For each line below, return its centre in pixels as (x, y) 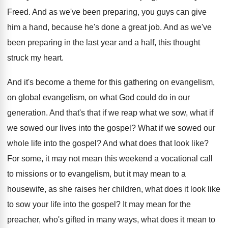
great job (144, 27)
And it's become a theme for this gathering (82, 82)
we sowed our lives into (49, 128)
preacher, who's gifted (46, 220)
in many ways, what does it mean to (151, 220)
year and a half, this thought (150, 42)
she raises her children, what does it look (132, 189)
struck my (24, 58)
